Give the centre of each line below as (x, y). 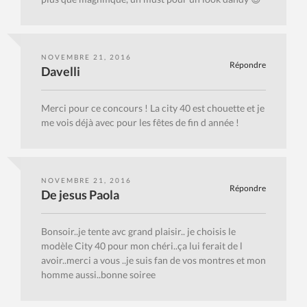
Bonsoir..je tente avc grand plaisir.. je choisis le (138, 232)
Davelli (61, 72)
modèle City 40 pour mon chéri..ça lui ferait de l (142, 246)
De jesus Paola (80, 195)
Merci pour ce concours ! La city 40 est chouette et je (153, 108)
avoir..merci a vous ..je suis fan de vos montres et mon (153, 260)
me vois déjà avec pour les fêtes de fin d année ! (140, 123)
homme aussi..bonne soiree (98, 275)
